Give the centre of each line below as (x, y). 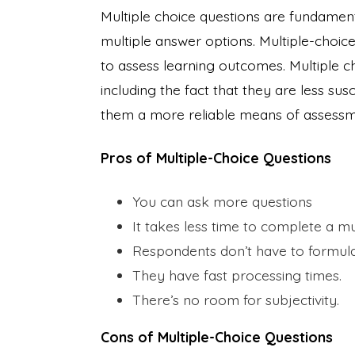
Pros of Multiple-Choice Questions (216, 157)
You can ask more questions (222, 201)
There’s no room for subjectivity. (236, 299)
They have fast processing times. (237, 275)
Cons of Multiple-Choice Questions (217, 336)
